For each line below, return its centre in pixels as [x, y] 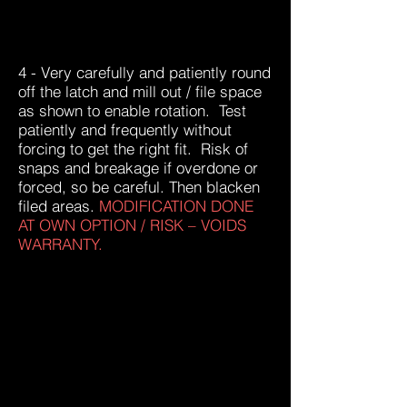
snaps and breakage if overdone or [138, 168]
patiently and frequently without [125, 129]
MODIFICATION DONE [176, 206]
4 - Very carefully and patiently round [144, 72]
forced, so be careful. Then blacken [139, 187]
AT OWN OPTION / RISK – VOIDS [132, 225]
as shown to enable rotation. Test [132, 110]
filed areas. [59, 206]
